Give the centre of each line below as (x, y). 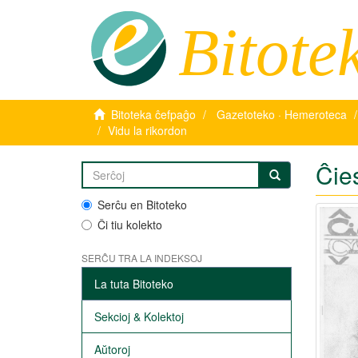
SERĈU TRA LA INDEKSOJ (142, 258)
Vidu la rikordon (147, 130)
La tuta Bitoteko (134, 284)
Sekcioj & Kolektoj (139, 316)
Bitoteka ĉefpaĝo (153, 114)
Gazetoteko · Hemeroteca (282, 114)
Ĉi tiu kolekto (130, 225)
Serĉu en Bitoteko (142, 205)
